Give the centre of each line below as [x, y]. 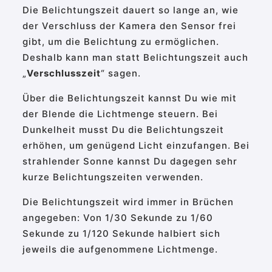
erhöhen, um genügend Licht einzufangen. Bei [136, 145]
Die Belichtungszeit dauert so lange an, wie [130, 10]
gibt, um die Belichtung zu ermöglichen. [121, 42]
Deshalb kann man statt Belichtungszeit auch [135, 57]
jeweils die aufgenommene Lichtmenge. [120, 249]
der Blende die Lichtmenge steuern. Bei [120, 114]
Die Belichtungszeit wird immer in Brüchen [128, 202]
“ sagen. [121, 73]
